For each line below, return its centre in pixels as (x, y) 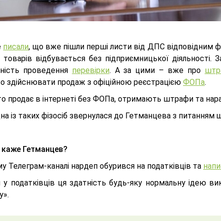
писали (16, 47)
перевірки (91, 70)
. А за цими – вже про (157, 70)
